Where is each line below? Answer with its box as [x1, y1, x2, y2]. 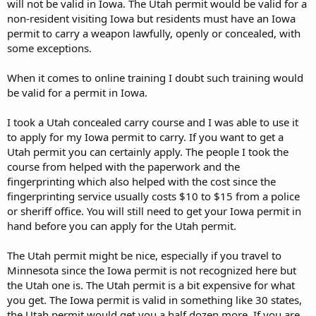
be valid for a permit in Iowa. [7, 85, 147, 99]
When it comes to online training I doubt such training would [7, 71, 303, 85]
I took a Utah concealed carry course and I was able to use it [7, 115, 298, 129]
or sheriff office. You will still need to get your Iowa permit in [7, 204, 301, 218]
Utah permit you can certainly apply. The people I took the [7, 145, 288, 159]
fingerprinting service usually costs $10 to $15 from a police [7, 189, 300, 203]
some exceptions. [7, 41, 92, 55]
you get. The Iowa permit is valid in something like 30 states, [7, 293, 302, 307]
